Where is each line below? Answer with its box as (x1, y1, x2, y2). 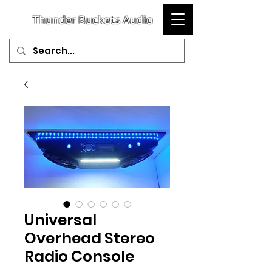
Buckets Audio (75, 13, 153, 26)
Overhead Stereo (24, 228, 155, 249)
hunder (38, 13, 76, 26)
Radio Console (24, 246, 134, 267)
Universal (24, 209, 97, 231)
